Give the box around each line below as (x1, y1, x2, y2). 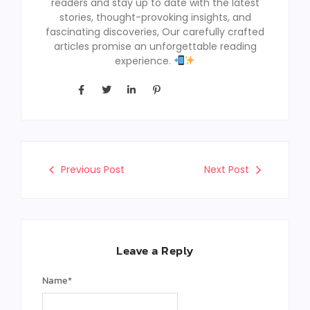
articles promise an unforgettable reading (53, 39, 257, 53)
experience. (114, 53, 174, 68)
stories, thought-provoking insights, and (59, 10, 251, 24)
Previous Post (61, 163, 125, 177)
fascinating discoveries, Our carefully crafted (46, 24, 264, 39)
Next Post (204, 163, 249, 177)
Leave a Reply (116, 241, 194, 260)
